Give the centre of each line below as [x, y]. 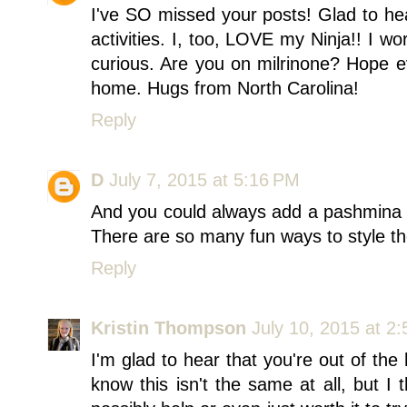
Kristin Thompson [169, 328]
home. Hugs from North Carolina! [225, 88]
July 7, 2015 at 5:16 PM [204, 179]
